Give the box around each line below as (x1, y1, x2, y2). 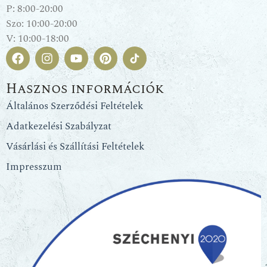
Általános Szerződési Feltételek (6, 98, 143, 114)
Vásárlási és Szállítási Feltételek (6, 139, 144, 154)
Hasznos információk (6, 79, 164, 100)
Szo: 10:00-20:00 (6, 16, 77, 32)
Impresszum (6, 159, 62, 175)
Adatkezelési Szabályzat (6, 119, 111, 134)
